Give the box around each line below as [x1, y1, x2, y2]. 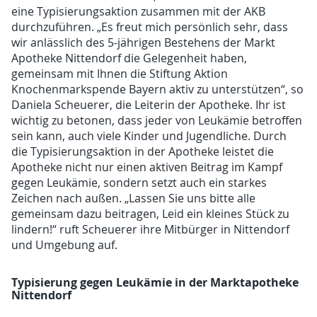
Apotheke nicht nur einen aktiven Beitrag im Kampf [11, 158, 283, 175]
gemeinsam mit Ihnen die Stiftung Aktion [11, 65, 229, 81]
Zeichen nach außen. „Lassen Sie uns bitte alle [11, 190, 256, 206]
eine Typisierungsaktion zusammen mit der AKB [11, 3, 266, 19]
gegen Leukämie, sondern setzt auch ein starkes [11, 174, 267, 190]
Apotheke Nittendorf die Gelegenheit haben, [11, 50, 248, 66]
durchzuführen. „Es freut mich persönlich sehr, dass [11, 18, 289, 35]
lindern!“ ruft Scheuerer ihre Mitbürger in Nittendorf [11, 221, 290, 237]
